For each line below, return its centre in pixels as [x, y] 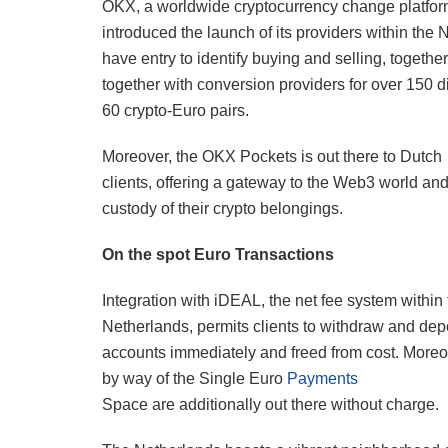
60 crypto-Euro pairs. [175, 111]
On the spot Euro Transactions [218, 255]
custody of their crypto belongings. [222, 209]
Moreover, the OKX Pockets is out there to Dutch [272, 157]
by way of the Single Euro [194, 379]
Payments [322, 379]
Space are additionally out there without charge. [270, 405]
